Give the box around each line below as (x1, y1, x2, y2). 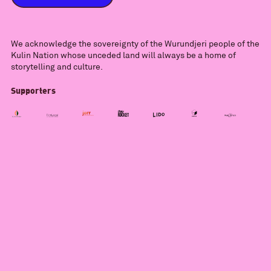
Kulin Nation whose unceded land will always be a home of (10, 49, 236, 60)
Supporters (10, 84, 56, 96)
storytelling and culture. (10, 60, 103, 72)
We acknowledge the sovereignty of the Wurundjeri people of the (10, 38, 260, 49)
